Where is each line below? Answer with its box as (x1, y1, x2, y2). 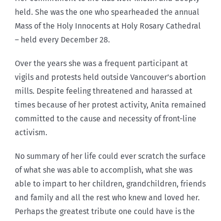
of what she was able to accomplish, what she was (15, 165, 192, 175)
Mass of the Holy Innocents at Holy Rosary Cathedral (15, 21, 201, 31)
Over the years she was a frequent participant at (15, 58, 188, 68)
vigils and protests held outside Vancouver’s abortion (15, 72, 206, 82)
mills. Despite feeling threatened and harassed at (15, 86, 192, 96)
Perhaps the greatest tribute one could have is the (15, 206, 195, 216)
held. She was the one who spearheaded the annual (15, 7, 199, 17)
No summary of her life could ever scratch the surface (15, 151, 206, 161)
